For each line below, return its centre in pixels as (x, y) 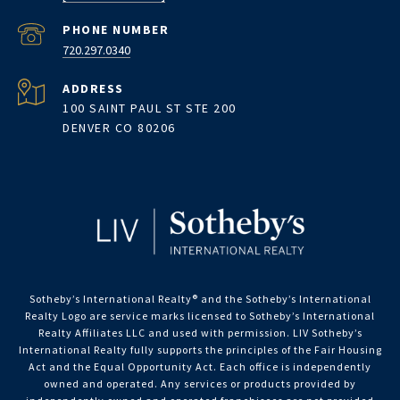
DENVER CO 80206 (119, 128)
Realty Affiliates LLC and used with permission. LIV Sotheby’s (200, 333)
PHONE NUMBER (116, 30)
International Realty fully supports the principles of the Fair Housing (200, 350)
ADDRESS (93, 89)
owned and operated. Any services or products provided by (200, 384)
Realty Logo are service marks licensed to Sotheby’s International (200, 316)
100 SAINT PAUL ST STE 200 (150, 108)
